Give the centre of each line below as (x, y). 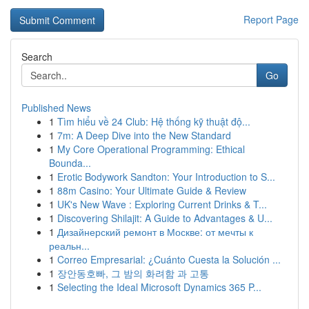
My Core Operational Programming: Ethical (151, 149)
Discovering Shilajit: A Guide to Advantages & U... (165, 218)
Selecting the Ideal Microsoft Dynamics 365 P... (159, 287)
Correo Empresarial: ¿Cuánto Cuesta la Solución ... (169, 259)
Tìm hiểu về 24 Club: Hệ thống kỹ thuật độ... (154, 121)
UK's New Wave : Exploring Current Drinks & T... (162, 204)
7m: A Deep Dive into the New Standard (144, 135)
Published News (56, 108)
